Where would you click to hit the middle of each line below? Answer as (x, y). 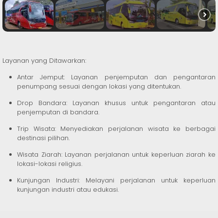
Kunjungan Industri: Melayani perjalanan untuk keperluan (116, 181)
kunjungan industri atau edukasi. (68, 190)
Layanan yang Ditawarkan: (44, 61)
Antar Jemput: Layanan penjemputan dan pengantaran (116, 77)
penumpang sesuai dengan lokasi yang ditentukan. (99, 87)
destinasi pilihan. (43, 138)
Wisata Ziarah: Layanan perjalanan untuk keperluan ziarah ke (116, 155)
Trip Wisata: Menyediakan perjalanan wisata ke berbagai (116, 129)
